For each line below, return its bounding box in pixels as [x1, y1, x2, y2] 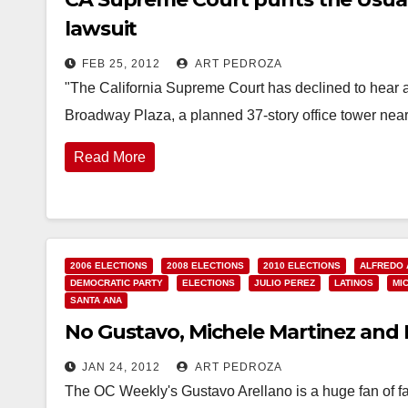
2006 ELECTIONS [70, 260, 148, 270]
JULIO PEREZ [254, 278, 315, 288]
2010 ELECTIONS [263, 260, 341, 270]
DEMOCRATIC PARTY [70, 278, 163, 288]
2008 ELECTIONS [167, 260, 244, 270]
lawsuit [65, 16, 138, 41]
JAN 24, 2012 [82, 361, 160, 373]
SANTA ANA [70, 295, 122, 305]
